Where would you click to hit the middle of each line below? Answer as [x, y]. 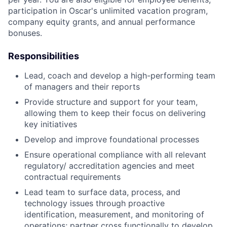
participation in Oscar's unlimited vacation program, [108, 11]
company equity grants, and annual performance [102, 22]
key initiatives [51, 124]
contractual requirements [72, 177]
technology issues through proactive [94, 203]
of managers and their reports [82, 87]
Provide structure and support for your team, [111, 102]
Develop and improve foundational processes [112, 139]
